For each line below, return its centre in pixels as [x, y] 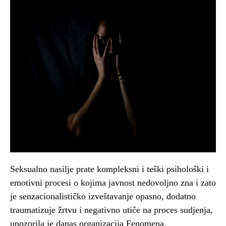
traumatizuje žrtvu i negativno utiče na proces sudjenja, [111, 210]
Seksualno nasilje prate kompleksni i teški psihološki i [109, 169]
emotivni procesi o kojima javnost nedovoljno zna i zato [113, 182]
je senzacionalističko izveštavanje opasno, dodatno [103, 196]
